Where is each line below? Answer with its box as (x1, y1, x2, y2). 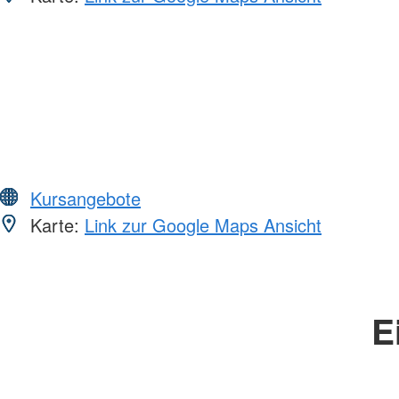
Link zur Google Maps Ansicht (85, 211, 322, 238)
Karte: (25, 211, 85, 238)
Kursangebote (30, 184, 141, 211)
